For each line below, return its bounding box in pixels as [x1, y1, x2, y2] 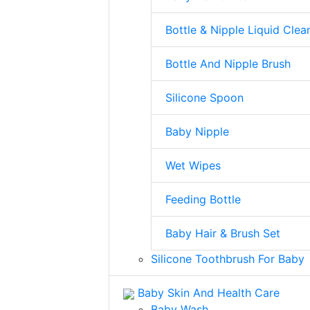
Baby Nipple [165, 125, 229, 138]
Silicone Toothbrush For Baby [151, 252, 304, 266]
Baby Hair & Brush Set [165, 226, 280, 240]
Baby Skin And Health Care [134, 286, 280, 300]
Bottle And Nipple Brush [165, 57, 291, 71]
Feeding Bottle [165, 192, 241, 206]
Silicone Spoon [165, 91, 244, 104]
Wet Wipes [165, 158, 221, 172]
